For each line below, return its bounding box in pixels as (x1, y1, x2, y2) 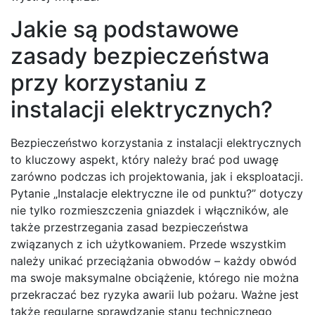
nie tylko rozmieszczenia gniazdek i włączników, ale (11, 203, 288, 218)
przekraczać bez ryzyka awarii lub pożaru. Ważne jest (11, 288, 299, 302)
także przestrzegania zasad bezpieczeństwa (11, 220, 248, 235)
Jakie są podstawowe (11, 15, 239, 44)
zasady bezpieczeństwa (11, 42, 269, 70)
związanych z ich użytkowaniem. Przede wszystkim (11, 237, 286, 252)
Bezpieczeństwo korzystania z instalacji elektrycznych (11, 136, 301, 150)
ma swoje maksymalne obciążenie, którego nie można (11, 271, 299, 285)
